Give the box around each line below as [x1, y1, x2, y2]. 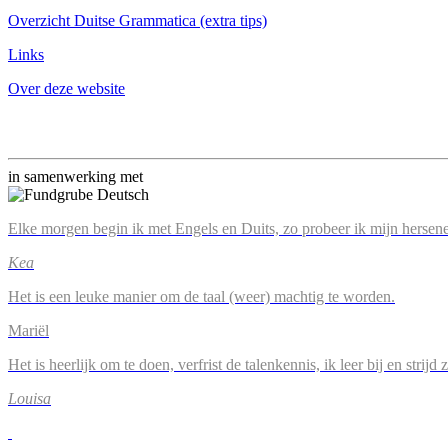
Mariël [8, 322, 49, 339]
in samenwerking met [8, 168, 143, 185]
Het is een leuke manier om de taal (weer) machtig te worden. [8, 288, 395, 305]
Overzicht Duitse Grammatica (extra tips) [8, 12, 267, 29]
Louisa [8, 390, 51, 407]
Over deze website [8, 80, 125, 97]
